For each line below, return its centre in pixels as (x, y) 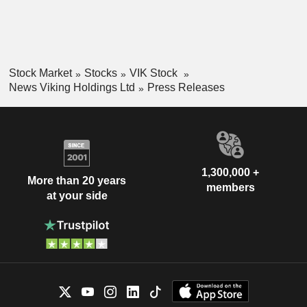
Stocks (100, 73)
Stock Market (40, 73)
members (230, 187)
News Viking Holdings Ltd (72, 87)
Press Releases (186, 87)
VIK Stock (155, 73)
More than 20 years (77, 181)
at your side (77, 196)
